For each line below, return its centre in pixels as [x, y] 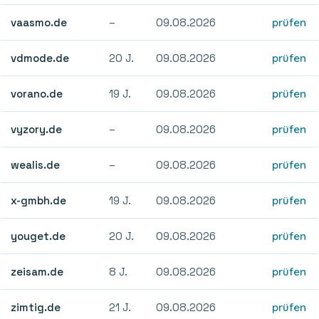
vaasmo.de [39, 22]
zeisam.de [37, 271]
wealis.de [36, 164]
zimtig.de [36, 307]
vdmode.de [40, 58]
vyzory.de [37, 129]
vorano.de [37, 93]
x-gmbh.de [39, 200]
